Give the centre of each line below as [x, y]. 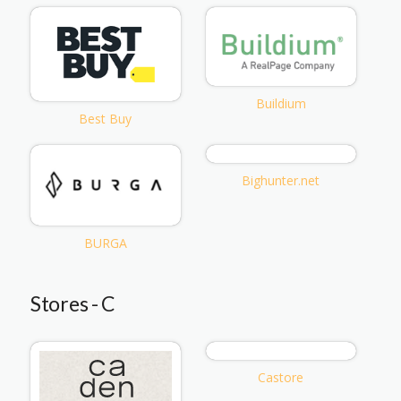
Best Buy [106, 118]
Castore [281, 377]
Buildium [281, 104]
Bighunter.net [281, 180]
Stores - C [73, 303]
